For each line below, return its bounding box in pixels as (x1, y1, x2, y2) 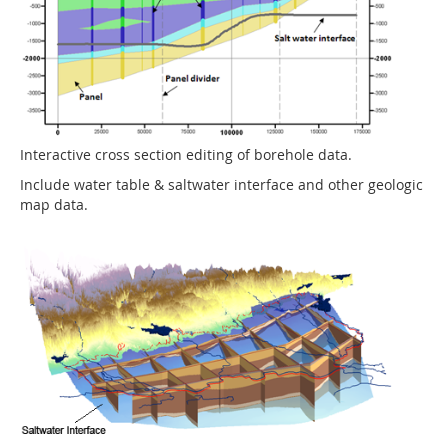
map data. (20, 195, 88, 215)
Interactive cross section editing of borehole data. (20, 145, 352, 165)
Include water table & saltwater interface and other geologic (20, 175, 423, 195)
